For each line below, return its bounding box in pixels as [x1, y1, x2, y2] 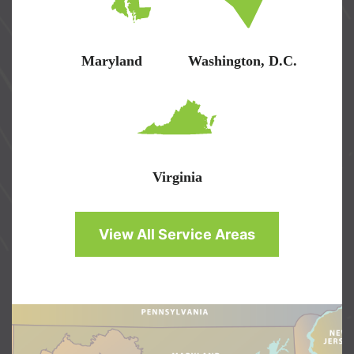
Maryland [81, 52, 142, 69]
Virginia [152, 168, 202, 185]
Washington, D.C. [187, 52, 297, 69]
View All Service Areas [99, 225, 255, 243]
